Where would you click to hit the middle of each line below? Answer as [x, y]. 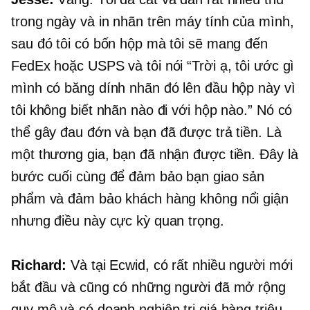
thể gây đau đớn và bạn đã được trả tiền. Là [146, 133]
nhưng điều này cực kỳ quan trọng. [118, 221]
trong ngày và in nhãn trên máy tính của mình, [153, 22]
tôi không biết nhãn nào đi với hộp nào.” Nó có [152, 110]
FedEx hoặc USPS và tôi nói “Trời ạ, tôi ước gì [153, 66]
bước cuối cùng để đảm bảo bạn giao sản [138, 177]
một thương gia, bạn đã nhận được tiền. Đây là [155, 155]
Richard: [39, 265]
